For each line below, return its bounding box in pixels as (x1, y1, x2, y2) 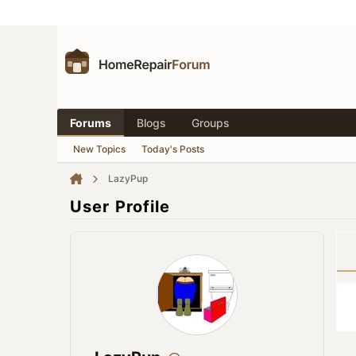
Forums (70, 116, 111, 130)
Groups (192, 116, 230, 130)
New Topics (73, 143, 126, 155)
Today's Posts (141, 143, 204, 155)
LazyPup (108, 172, 148, 184)
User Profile (70, 197, 171, 216)
